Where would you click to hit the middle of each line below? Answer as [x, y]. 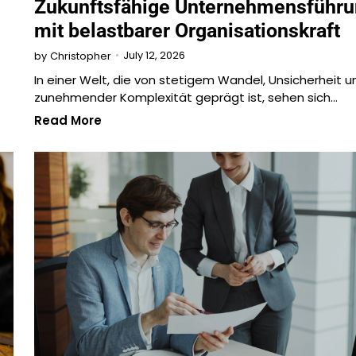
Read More [68, 120]
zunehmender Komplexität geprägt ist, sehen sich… [186, 97]
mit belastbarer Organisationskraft [187, 30]
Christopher [80, 56]
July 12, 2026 [154, 56]
